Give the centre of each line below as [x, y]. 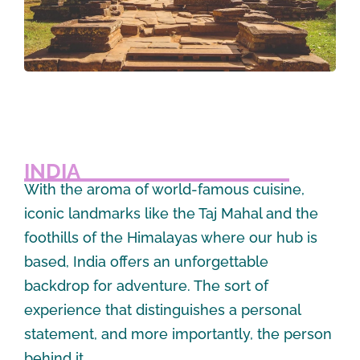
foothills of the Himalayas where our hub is [171, 237]
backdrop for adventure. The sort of [146, 285]
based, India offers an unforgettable [146, 261]
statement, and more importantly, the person [178, 333]
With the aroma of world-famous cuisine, [164, 189]
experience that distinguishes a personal [162, 309]
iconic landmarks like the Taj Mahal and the [171, 213]
